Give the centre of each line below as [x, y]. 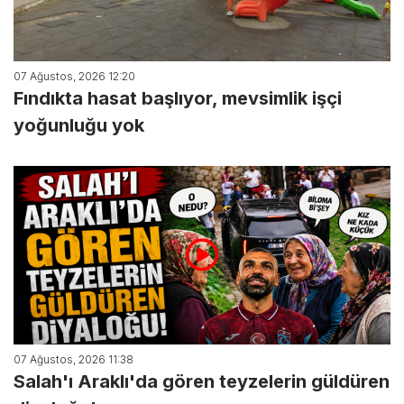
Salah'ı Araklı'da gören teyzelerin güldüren [202, 382]
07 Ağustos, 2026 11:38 [73, 360]
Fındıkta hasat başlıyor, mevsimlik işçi [178, 99]
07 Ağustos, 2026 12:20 [74, 77]
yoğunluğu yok [79, 126]
